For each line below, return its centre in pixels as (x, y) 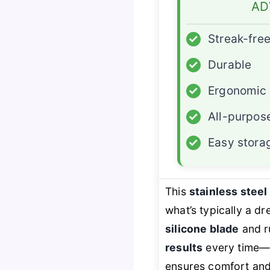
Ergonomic (237, 91)
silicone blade (202, 229)
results (184, 248)
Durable (230, 65)
